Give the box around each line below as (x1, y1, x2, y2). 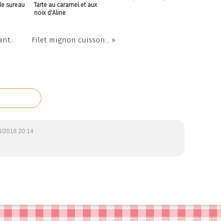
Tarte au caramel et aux (34, 1, 97, 8)
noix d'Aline (34, 9, 66, 16)
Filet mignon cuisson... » (32, 36, 115, 44)
